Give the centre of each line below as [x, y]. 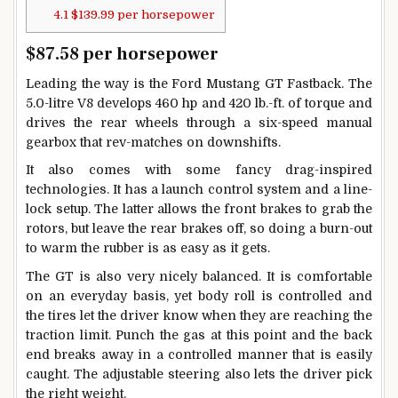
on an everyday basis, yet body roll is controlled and [199, 296]
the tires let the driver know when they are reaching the [199, 316]
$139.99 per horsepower [141, 14]
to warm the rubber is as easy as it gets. [148, 248]
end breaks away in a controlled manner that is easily [199, 355]
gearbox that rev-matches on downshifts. [153, 142]
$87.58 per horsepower [122, 54]
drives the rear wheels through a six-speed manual [199, 122]
